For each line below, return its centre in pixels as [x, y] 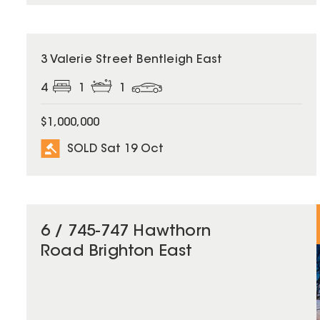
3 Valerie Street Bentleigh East [132, 60]
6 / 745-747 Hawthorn [126, 232]
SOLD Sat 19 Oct [115, 149]
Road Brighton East [117, 252]
